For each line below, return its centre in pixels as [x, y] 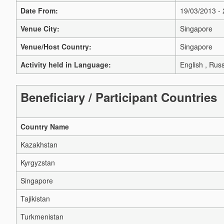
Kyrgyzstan [38, 163]
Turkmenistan [42, 217]
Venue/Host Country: [56, 46]
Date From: [39, 10]
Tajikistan [35, 199]
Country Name [45, 127]
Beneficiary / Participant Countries [119, 97]
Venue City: [40, 28]
